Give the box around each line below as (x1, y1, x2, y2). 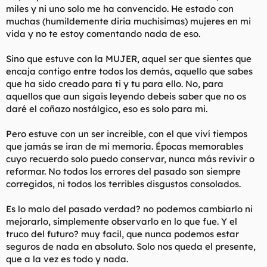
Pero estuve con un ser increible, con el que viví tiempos (6, 128, 247, 139)
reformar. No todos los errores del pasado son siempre (6, 165, 241, 177)
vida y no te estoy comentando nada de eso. (6, 27, 200, 39)
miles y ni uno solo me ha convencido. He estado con (6, 2, 234, 14)
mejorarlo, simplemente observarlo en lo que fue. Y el (6, 215, 237, 227)
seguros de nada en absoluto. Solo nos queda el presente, (6, 240, 256, 252)
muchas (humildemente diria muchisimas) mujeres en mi (6, 15, 251, 27)
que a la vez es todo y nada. (6, 253, 128, 265)
